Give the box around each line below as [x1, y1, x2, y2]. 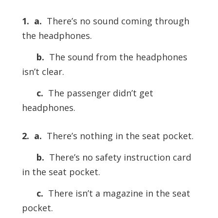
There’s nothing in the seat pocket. [41, 130, 194, 142]
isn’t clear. [21, 66, 64, 78]
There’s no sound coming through [41, 15, 189, 27]
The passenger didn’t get [43, 87, 153, 99]
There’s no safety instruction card [44, 151, 191, 163]
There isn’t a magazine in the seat [43, 187, 190, 200]
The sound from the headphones [44, 51, 187, 63]
